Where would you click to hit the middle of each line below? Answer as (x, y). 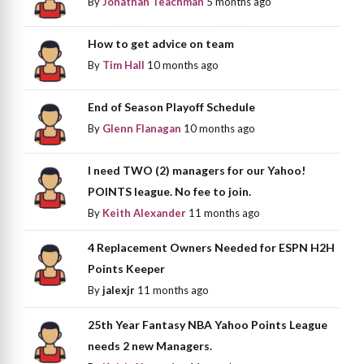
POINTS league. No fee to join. (170, 192)
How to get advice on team (161, 43)
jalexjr (119, 290)
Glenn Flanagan (142, 128)
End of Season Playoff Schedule (172, 106)
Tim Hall (124, 65)
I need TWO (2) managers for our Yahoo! (197, 171)
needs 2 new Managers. (150, 346)
